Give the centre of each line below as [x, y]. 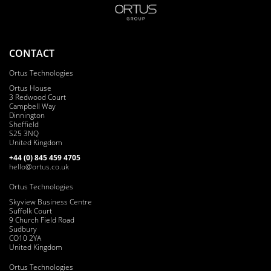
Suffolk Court [31, 211]
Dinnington [27, 115]
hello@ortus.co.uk [39, 166]
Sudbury [23, 229]
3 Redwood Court [38, 97]
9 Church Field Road [42, 220]
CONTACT [32, 53]
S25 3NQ [24, 133]
